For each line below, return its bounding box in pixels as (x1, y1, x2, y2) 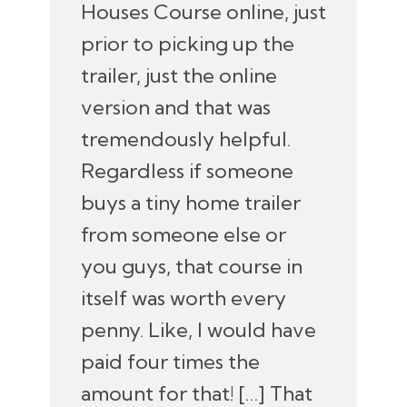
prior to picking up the (80, 30, 294, 56)
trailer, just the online (80, 62, 277, 88)
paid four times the (80, 348, 260, 374)
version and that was (80, 94, 271, 120)
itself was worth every (80, 284, 286, 311)
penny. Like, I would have (80, 316, 316, 342)
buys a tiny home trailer (80, 189, 301, 215)
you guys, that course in (80, 253, 303, 279)
